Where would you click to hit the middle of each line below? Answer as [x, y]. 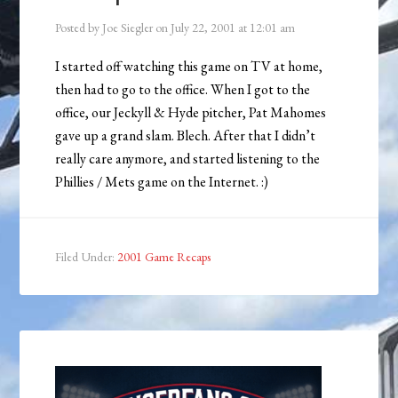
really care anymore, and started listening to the [188, 159]
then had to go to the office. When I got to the [183, 90]
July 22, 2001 [203, 28]
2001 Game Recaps [164, 257]
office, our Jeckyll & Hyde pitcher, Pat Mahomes [191, 113]
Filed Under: [87, 257]
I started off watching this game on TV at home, [189, 67]
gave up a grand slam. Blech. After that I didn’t [186, 136]
